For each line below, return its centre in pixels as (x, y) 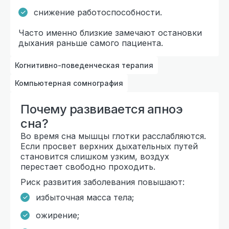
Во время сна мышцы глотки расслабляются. (113, 136)
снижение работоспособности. (98, 12)
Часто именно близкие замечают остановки (110, 32)
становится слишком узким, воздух (95, 156)
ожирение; (58, 215)
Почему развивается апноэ (101, 109)
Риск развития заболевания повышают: (102, 182)
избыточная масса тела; (85, 197)
